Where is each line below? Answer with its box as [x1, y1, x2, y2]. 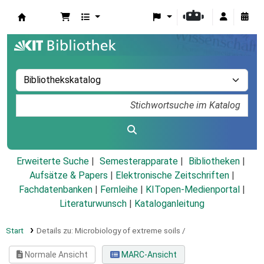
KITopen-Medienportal [146, 184, 240, 196]
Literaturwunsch [60, 198, 127, 210]
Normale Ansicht [23, 250, 88, 260]
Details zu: [36, 226, 75, 236]
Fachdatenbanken [19, 184, 93, 196]
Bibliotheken [188, 156, 240, 167]
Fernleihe [100, 184, 138, 196]
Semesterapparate [99, 156, 178, 167]
